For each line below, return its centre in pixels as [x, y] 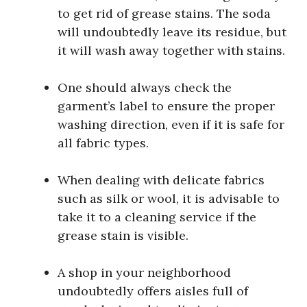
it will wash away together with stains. [171, 50]
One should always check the [145, 87]
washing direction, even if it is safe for [171, 124]
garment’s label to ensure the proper [166, 106]
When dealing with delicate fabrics [161, 180]
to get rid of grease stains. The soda [164, 13]
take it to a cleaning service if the [157, 217]
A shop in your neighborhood [144, 272]
